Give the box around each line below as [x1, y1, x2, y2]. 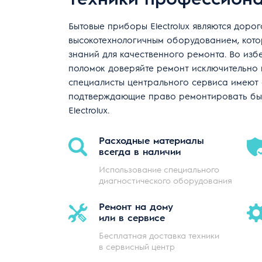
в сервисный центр [99, 240, 175, 251]
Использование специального [99, 163, 219, 174]
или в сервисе [99, 211, 165, 223]
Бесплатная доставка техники [99, 229, 219, 240]
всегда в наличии [99, 144, 181, 157]
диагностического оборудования [99, 174, 232, 185]
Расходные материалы [99, 133, 204, 146]
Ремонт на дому [99, 199, 173, 212]
